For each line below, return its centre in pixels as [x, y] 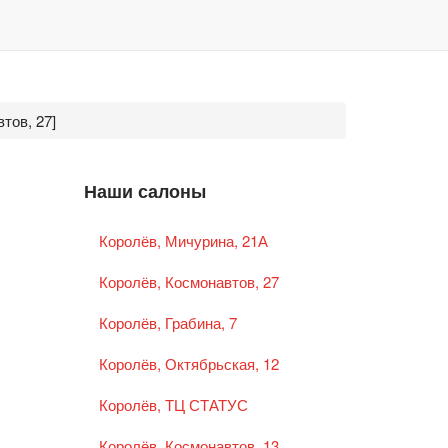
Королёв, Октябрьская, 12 [188, 364]
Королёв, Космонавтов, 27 [188, 282]
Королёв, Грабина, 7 [167, 323]
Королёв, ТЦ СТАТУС [173, 405]
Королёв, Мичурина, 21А [183, 241]
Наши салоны [144, 190]
